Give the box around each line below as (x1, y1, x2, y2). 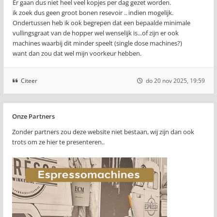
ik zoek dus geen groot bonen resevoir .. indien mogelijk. (13, 8, 173, 17)
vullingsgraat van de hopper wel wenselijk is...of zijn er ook (13, 29, 179, 37)
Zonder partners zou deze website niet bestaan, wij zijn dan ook (12, 127, 194, 136)
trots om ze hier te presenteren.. (12, 138, 105, 146)
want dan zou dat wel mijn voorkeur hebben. (13, 49, 141, 58)
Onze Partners (12, 112, 55, 121)
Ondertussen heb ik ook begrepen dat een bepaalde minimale (13, 18, 190, 27)
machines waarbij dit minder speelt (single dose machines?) (13, 39, 182, 47)
